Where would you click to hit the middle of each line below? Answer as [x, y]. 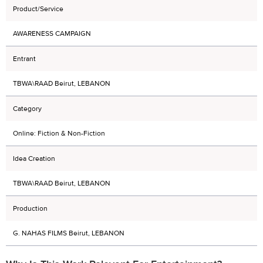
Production [30, 208]
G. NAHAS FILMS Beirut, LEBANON [69, 233]
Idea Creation [34, 159]
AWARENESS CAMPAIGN [52, 33]
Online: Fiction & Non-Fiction [59, 133]
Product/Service [38, 9]
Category [27, 109]
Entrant [24, 59]
